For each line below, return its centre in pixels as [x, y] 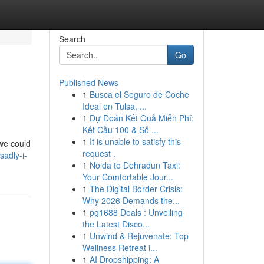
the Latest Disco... [116, 224]
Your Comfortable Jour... [128, 177]
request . [99, 153]
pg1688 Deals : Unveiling [136, 212]
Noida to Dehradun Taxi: [135, 165]
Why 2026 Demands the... [131, 200]
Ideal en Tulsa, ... [114, 106]
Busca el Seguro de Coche [139, 94]
